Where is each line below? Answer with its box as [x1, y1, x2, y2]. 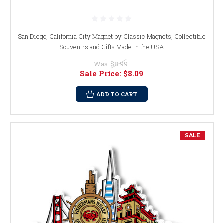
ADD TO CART [96, 90, 137, 98]
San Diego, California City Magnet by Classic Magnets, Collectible [17, 32, 206, 41]
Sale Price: [80, 68, 123, 79]
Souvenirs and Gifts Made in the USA [59, 42, 164, 52]
